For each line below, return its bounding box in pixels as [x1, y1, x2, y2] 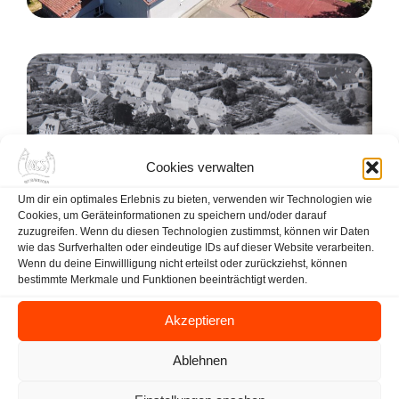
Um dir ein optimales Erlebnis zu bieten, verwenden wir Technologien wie [18, 192, 372, 206]
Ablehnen [172, 353, 227, 368]
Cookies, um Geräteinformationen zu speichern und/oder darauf [18, 208, 326, 222]
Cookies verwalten [145, 159, 254, 175]
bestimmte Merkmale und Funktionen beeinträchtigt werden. [18, 273, 307, 286]
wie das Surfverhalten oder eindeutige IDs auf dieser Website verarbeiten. [18, 240, 374, 254]
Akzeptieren [165, 313, 234, 328]
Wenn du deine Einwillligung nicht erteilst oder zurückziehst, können [18, 256, 347, 270]
